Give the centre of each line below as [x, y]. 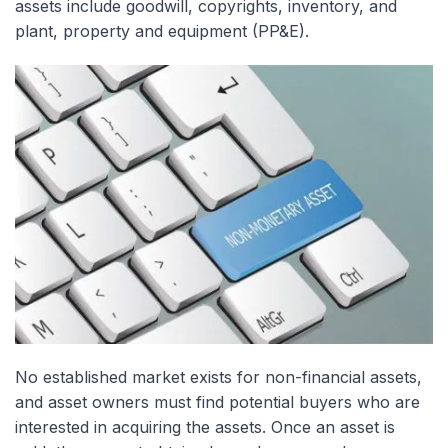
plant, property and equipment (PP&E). [162, 31]
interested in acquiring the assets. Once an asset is [205, 426]
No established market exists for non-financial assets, [218, 376]
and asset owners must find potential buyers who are [217, 401]
